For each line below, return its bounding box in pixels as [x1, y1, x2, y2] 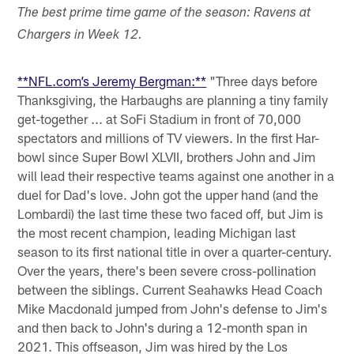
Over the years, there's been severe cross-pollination [17, 262, 317, 279]
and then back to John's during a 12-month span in [17, 319, 308, 336]
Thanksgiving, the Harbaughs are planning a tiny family [17, 92, 329, 108]
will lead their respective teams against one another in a [17, 168, 335, 184]
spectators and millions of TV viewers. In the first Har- [17, 130, 320, 146]
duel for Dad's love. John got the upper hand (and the [17, 186, 319, 203]
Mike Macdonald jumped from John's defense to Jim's [17, 300, 328, 317]
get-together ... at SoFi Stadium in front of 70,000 [17, 111, 302, 127]
